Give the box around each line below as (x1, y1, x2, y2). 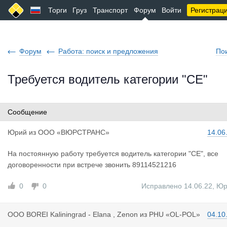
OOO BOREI (8, 210, 50, 218)
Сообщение (8, 108, 47, 116)
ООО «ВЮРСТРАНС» (38, 128, 109, 136)
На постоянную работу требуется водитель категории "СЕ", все (8, 149, 218, 158)
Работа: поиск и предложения (58, 47, 158, 55)
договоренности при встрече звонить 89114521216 (8, 161, 176, 169)
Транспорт (93, 6, 128, 14)
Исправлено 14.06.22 (141, 182, 212, 190)
